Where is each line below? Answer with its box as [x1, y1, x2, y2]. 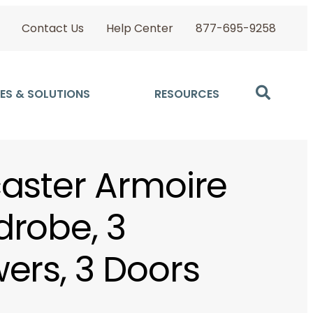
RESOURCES [154, 89, 220, 101]
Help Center [106, 23, 174, 35]
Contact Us [22, 23, 85, 35]
